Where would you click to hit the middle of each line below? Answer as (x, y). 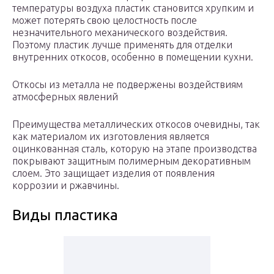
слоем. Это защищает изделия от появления (113, 173)
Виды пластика (65, 215)
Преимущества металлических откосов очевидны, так (136, 124)
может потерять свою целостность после (105, 20)
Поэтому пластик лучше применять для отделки (122, 45)
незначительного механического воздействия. (120, 33)
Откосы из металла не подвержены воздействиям (128, 85)
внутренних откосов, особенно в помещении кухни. (133, 57)
